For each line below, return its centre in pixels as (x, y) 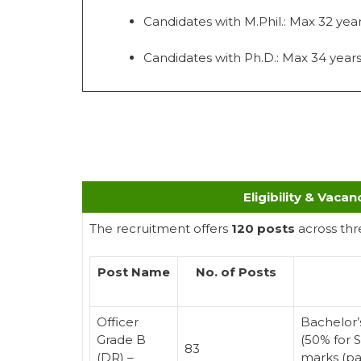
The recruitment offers (160, 229)
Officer (118, 322)
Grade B (121, 339)
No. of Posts (236, 272)
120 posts (263, 229)
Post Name (134, 272)
